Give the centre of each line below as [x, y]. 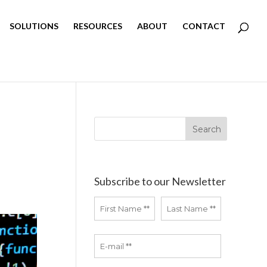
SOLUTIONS [34, 26]
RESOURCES [98, 26]
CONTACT [204, 26]
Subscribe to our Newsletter [160, 181]
